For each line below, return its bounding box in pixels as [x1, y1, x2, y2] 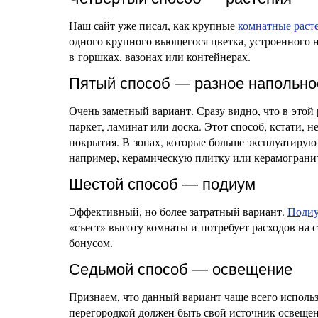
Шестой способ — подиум [69, 175, 256, 193]
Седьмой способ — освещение [69, 261, 292, 278]
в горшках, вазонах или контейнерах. [69, 49, 251, 64]
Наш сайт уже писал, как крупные [69, 18, 238, 33]
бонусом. [69, 235, 113, 250]
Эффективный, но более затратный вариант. [69, 204, 287, 219]
